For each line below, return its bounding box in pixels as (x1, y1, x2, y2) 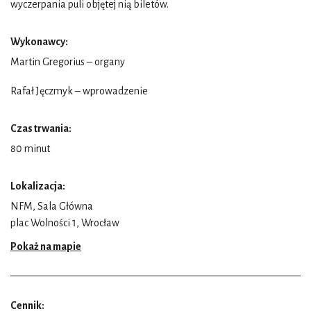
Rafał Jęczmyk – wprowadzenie (10, 85, 148, 96)
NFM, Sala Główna (10, 200, 93, 212)
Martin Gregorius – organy (10, 56, 125, 67)
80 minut (10, 142, 50, 154)
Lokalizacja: (10, 180, 65, 192)
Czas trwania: (10, 122, 72, 134)
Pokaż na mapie (10, 240, 81, 252)
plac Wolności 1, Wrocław (10, 217, 119, 228)
